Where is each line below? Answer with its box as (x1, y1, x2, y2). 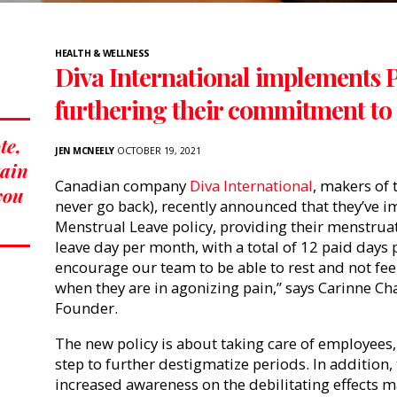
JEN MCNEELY (55, 144, 114, 158)
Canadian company (55, 175, 190, 197)
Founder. (55, 298, 121, 319)
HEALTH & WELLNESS (55, 47, 150, 60)
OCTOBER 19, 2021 (113, 144, 201, 158)
